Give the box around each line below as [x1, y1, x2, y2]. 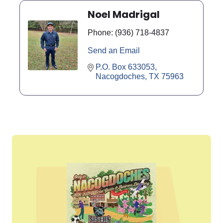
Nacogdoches [96, 72, 145, 81]
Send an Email [88, 46, 140, 55]
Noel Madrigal [88, 7, 160, 22]
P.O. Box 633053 [96, 63, 155, 72]
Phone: [88, 28, 113, 37]
